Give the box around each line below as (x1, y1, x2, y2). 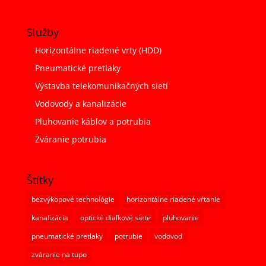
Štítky (26, 173, 53, 188)
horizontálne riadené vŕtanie (126, 194, 220, 205)
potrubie (114, 231, 142, 242)
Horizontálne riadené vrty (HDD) (34, 45, 161, 56)
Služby (26, 25, 59, 39)
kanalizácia (31, 213, 68, 223)
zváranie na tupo (31, 249, 87, 260)
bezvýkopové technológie (31, 194, 115, 205)
